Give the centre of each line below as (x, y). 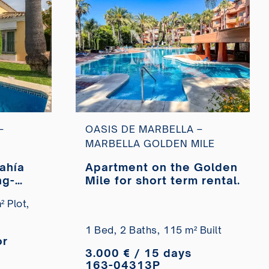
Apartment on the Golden (162, 167)
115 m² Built (192, 230)
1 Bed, (101, 230)
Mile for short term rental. (163, 180)
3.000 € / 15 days (138, 253)
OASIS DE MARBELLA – (144, 129)
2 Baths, (140, 230)
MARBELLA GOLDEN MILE (150, 144)
